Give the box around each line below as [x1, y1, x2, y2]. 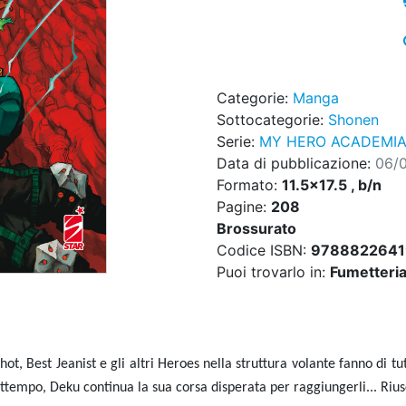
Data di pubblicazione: [217, 154, 375, 173]
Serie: [217, 132, 259, 151]
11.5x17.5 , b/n [282, 176, 382, 195]
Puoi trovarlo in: [217, 263, 330, 282]
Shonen [328, 111, 379, 130]
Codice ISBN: [217, 241, 311, 260]
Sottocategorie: [217, 111, 328, 130]
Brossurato [217, 219, 296, 238]
